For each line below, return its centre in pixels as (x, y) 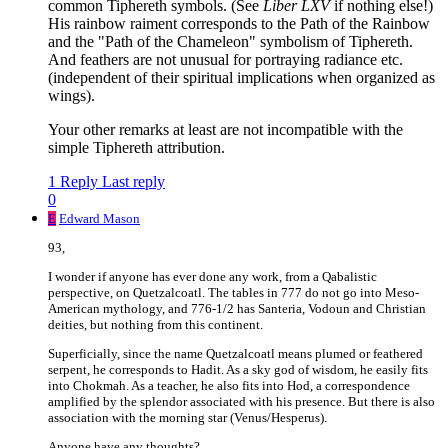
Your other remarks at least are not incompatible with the (225, 130)
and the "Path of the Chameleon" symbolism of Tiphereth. (230, 42)
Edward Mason (99, 219)
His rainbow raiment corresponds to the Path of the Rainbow (239, 24)
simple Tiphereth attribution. (136, 148)
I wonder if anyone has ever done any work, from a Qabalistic (212, 277)
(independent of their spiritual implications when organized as (241, 78)
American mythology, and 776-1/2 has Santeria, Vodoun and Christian (237, 309)
